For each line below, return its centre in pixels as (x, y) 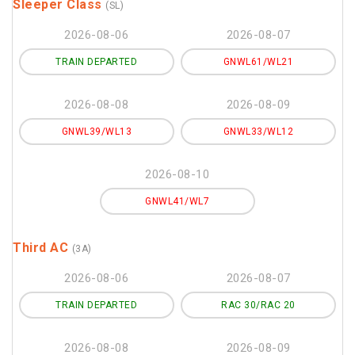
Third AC (42, 248)
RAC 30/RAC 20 (258, 305)
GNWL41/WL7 (177, 201)
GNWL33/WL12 (258, 132)
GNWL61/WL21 (258, 62)
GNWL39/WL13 (97, 132)
